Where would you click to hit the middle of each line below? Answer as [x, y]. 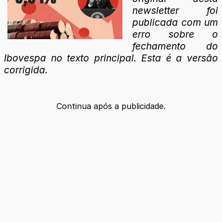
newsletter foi [175, 10]
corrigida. [26, 70]
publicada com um [175, 22]
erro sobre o [175, 34]
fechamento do [175, 46]
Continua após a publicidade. [111, 106]
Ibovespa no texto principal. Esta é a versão [111, 58]
